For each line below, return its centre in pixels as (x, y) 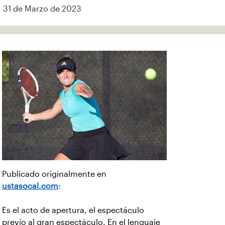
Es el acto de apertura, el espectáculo (73, 210)
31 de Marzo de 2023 (42, 9)
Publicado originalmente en (54, 174)
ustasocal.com (30, 186)
